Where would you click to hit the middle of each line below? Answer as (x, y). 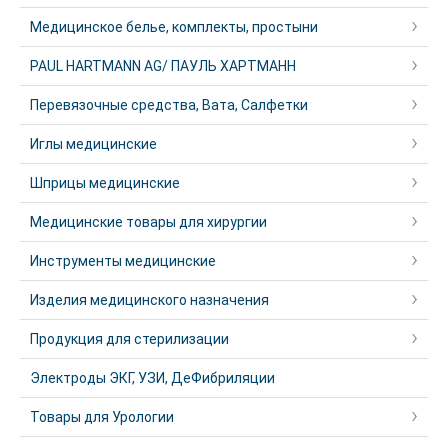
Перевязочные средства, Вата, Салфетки (169, 105)
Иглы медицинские (93, 144)
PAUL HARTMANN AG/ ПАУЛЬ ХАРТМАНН (163, 66)
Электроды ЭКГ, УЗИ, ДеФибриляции (152, 378)
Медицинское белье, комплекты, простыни (174, 27)
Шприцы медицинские (105, 183)
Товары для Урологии (102, 417)
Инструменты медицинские (123, 261)
